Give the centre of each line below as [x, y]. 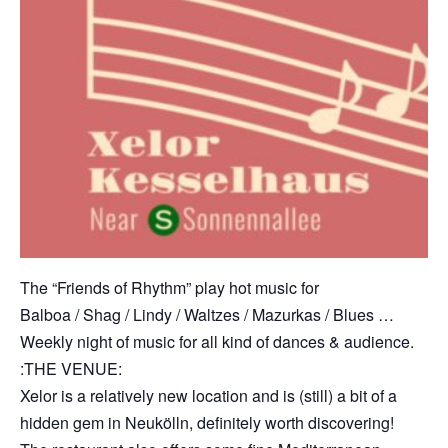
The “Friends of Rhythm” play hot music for [169, 287]
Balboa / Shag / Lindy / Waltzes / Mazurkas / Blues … [207, 314]
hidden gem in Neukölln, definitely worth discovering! [207, 422]
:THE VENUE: [71, 368]
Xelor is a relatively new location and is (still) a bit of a [208, 395]
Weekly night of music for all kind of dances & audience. [217, 341]
